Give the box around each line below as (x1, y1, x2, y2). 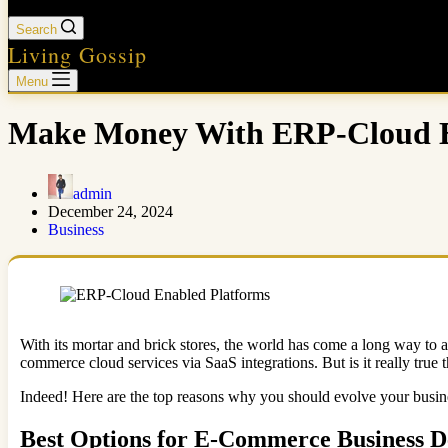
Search (16, 22, 57, 37)
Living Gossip (8, 40, 147, 69)
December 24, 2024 (48, 202, 173, 220)
